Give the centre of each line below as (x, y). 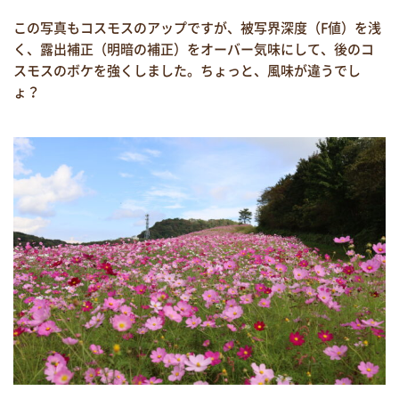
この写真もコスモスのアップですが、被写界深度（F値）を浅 (197, 27)
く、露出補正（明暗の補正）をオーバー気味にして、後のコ (194, 49)
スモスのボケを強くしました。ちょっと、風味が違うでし (187, 70)
